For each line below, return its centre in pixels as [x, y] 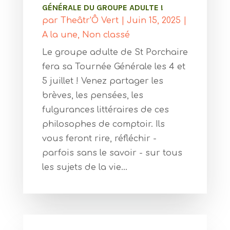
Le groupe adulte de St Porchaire [115, 52]
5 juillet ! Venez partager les [102, 81]
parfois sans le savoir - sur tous [112, 153]
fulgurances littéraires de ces [105, 110]
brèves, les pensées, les [92, 95]
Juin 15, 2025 [154, 20]
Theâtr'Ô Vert [89, 20]
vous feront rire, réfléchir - [99, 138]
